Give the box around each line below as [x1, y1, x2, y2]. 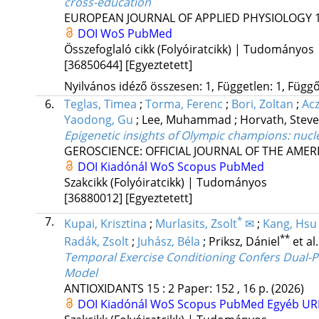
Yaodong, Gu [63, 111, 133, 127]
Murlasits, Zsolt [155, 216, 237, 232]
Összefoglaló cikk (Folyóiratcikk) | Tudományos [63, 41, 314, 57]
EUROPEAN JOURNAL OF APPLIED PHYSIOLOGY [63, 9, 312, 26]
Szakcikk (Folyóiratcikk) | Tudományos [63, 174, 267, 190]
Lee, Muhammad [141, 111, 234, 127]
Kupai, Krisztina [63, 216, 147, 232]
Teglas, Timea [63, 95, 137, 112]
